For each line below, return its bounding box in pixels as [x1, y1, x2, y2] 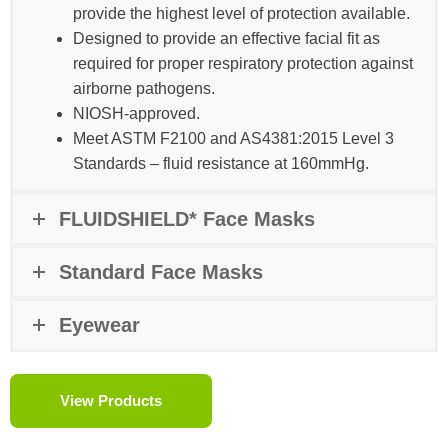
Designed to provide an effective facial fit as [73, 29, 380, 47]
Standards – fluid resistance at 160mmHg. [73, 154, 369, 172]
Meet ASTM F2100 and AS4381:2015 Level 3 [73, 129, 394, 147]
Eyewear [59, 313, 140, 336]
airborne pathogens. [73, 79, 215, 97]
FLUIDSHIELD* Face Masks [59, 207, 315, 230]
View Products [60, 391, 162, 409]
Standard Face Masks [59, 260, 263, 283]
